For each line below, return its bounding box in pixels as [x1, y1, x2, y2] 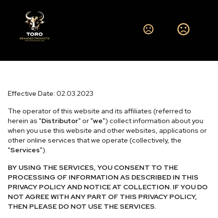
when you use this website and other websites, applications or [8, 126, 207, 135]
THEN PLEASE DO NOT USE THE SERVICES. [8, 202, 156, 211]
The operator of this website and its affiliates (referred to [8, 107, 191, 115]
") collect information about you [103, 116, 203, 125]
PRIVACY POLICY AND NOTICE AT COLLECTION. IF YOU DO [8, 182, 208, 191]
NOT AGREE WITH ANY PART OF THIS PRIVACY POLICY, [8, 192, 197, 201]
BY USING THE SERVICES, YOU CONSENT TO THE [8, 163, 178, 172]
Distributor [41, 116, 78, 125]
